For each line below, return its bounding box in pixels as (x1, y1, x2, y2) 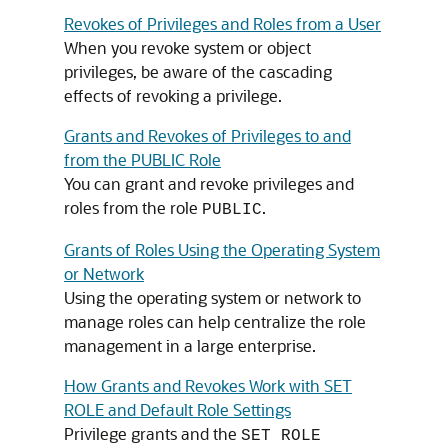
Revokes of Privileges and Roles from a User (64, 13, 381, 34)
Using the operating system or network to (64, 287, 361, 308)
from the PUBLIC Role (64, 149, 221, 170)
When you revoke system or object (64, 37, 311, 58)
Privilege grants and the (64, 423, 241, 444)
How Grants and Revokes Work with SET (64, 375, 352, 396)
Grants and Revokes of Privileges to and (64, 125, 351, 146)
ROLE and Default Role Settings (64, 399, 291, 420)
